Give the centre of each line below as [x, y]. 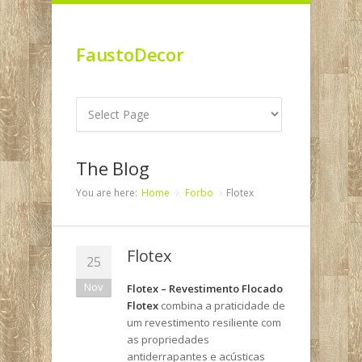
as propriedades [168, 339]
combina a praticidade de [222, 305]
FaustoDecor [130, 54]
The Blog [113, 168]
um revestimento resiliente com [204, 322]
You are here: [107, 193]
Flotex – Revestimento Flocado [205, 288]
